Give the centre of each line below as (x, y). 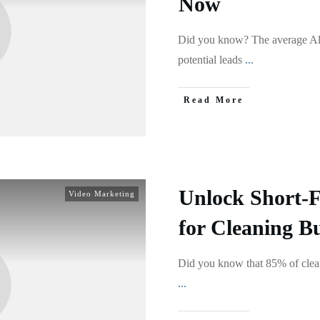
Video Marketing (102, 194)
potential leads (211, 60)
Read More (214, 100)
